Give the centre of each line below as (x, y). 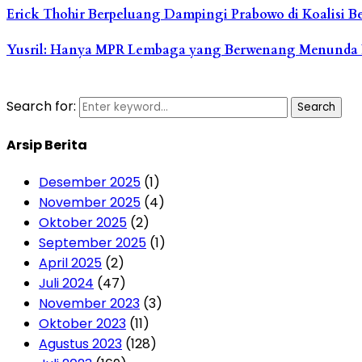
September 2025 (93, 243)
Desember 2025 (90, 183)
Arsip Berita (47, 145)
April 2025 (70, 263)
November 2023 (89, 304)
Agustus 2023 (80, 344)
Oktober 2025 (83, 223)
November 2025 (90, 203)
